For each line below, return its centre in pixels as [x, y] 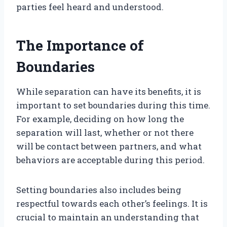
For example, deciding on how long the [100, 119]
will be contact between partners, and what [109, 146]
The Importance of [80, 46]
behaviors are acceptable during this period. [110, 160]
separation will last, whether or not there [105, 133]
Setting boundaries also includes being [99, 190]
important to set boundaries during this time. [113, 105]
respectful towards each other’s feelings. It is [112, 204]
